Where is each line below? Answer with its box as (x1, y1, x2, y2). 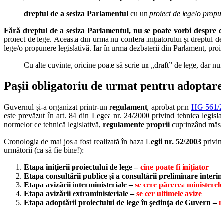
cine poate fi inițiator (140, 162, 209, 171)
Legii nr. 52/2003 (145, 137, 202, 146)
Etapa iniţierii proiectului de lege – (24, 162, 140, 171)
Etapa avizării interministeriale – (24, 180, 135, 189)
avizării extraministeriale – (46, 189, 136, 198)
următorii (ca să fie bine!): (4, 146, 84, 154)
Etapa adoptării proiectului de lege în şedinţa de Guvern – (24, 198, 219, 207)
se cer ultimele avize (136, 189, 202, 198)
